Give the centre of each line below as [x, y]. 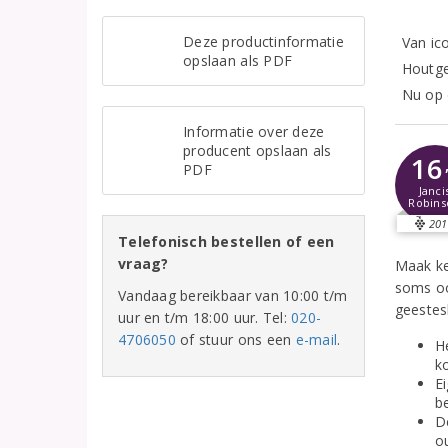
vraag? [143, 263]
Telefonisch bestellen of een [226, 241]
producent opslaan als [257, 150]
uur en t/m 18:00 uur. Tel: [205, 317]
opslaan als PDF [238, 60]
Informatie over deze [254, 131]
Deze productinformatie [263, 41]
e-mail [316, 339]
